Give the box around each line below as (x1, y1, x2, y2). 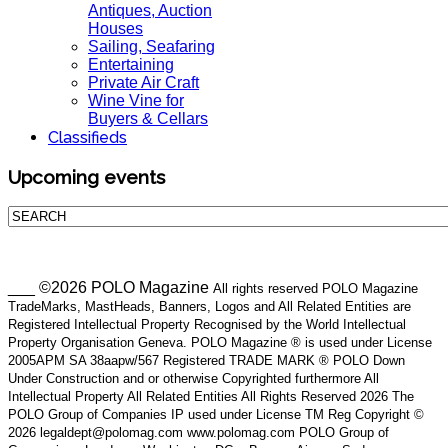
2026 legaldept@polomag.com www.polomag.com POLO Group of (8, 425, 389, 441)
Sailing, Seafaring (88, 38, 215, 55)
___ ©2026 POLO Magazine (8, 279, 213, 297)
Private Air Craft (88, 74, 199, 91)
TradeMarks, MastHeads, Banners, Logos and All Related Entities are (8, 299, 411, 315)
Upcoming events (8, 165, 165, 188)
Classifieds (48, 128, 127, 147)
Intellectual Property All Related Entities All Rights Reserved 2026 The (8, 389, 414, 405)
